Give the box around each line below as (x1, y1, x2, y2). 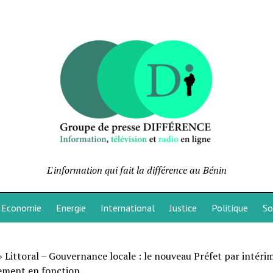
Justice (169, 202, 197, 214)
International (100, 202, 155, 214)
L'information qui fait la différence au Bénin (46, 163, 227, 177)
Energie (55, 202, 86, 214)
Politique (211, 202, 248, 214)
